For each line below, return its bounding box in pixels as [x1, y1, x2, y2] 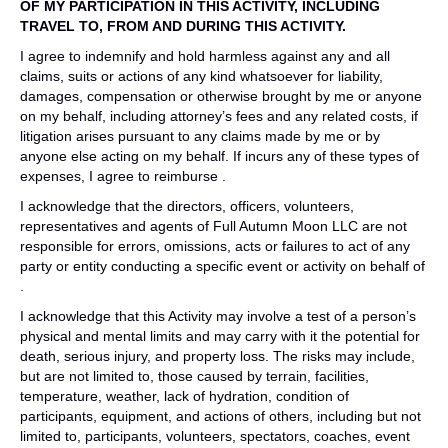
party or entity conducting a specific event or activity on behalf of [20, 258, 425, 274]
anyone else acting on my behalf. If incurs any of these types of [20, 148, 419, 164]
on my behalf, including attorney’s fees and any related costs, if [20, 108, 418, 124]
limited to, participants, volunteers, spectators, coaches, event [20, 428, 410, 444]
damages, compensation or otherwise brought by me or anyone [20, 88, 422, 104]
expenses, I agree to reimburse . [20, 168, 226, 184]
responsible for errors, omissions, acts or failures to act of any [20, 238, 410, 254]
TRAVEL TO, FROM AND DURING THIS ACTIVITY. [20, 18, 346, 34]
